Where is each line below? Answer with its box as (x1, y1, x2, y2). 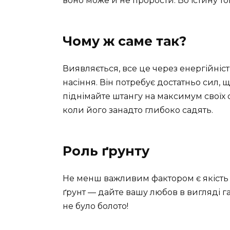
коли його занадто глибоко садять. (63, 105, 213, 115)
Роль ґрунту (63, 143, 149, 159)
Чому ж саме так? (63, 33, 186, 49)
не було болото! (63, 201, 128, 211)
